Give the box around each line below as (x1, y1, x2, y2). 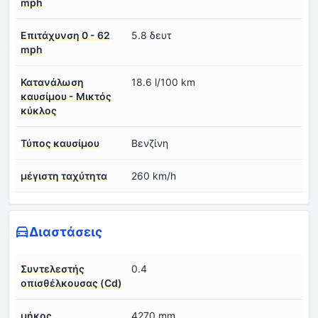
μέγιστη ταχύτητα (21, 169, 107, 182)
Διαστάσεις (29, 224, 102, 239)
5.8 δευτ (131, 28, 172, 41)
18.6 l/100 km (131, 75, 195, 88)
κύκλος (21, 104, 57, 116)
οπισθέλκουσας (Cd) (21, 276, 122, 289)
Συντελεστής (21, 262, 84, 275)
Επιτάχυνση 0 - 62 (21, 28, 110, 41)
